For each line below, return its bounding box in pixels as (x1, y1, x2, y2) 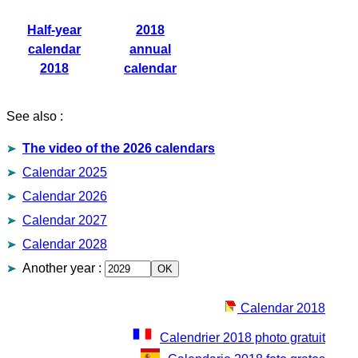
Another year (22, 261, 95, 275)
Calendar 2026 (22, 189, 107, 203)
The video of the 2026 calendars (22, 141, 215, 155)
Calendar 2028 (22, 237, 107, 251)
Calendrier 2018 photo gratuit (160, 331, 325, 344)
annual (129, 42, 171, 56)
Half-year (27, 23, 82, 37)
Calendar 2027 (22, 213, 107, 227)
